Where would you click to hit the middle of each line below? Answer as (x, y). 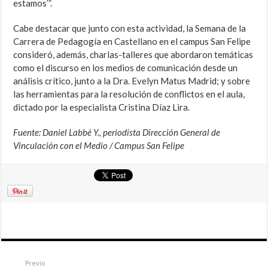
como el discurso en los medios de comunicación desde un (126, 68)
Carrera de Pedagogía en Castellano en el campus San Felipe (132, 42)
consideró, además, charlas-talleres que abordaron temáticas (133, 55)
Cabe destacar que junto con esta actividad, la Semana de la (130, 28)
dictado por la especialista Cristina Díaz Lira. (102, 107)
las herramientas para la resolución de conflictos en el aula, (129, 94)
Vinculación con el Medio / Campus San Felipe (99, 146)
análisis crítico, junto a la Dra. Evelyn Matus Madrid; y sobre (132, 81)
